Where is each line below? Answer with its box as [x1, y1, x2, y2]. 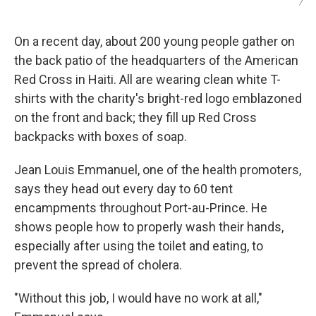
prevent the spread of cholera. [14, 257, 182, 273]
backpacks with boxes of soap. [14, 129, 187, 145]
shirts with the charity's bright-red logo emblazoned [14, 91, 302, 107]
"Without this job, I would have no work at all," [14, 291, 262, 306]
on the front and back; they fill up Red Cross [14, 110, 257, 126]
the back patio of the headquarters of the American [14, 53, 298, 68]
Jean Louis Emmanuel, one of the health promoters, [14, 162, 301, 178]
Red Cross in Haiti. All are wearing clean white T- [14, 72, 281, 87]
